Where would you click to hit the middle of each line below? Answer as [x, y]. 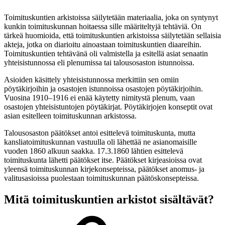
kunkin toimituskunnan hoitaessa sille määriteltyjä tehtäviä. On [103, 27]
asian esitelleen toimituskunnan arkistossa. [70, 116]
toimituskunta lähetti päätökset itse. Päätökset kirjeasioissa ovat [103, 160]
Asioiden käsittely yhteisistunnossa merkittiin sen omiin [91, 80]
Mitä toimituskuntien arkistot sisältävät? [109, 200]
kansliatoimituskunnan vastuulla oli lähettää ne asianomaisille [100, 142]
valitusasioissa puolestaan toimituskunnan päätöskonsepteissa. [101, 178]
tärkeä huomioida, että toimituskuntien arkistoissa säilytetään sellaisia [113, 36]
